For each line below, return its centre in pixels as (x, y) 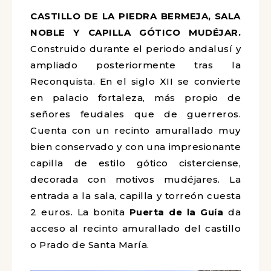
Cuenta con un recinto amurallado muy (135, 130)
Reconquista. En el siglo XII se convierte (135, 81)
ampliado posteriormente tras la (135, 65)
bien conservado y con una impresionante (135, 147)
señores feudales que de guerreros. (135, 114)
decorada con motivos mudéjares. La (135, 179)
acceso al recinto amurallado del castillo (135, 228)
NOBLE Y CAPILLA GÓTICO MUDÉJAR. (135, 32)
